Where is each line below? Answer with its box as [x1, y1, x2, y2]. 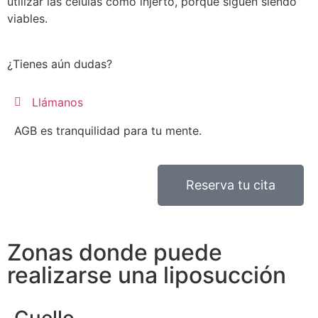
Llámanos [32, 95, 83, 110]
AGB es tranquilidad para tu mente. [14, 124, 202, 138]
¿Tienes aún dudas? [7, 57, 112, 72]
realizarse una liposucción [7, 261, 286, 290]
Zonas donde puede [7, 238, 222, 267]
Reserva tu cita [186, 177, 275, 193]
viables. [7, 11, 48, 26]
